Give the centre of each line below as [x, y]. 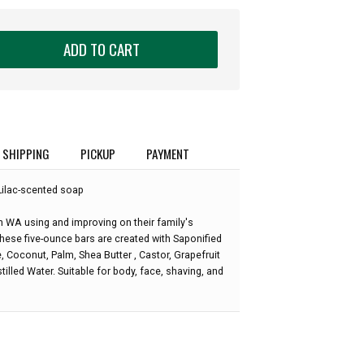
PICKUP [98, 153]
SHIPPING [26, 153]
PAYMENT [168, 153]
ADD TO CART [101, 49]
